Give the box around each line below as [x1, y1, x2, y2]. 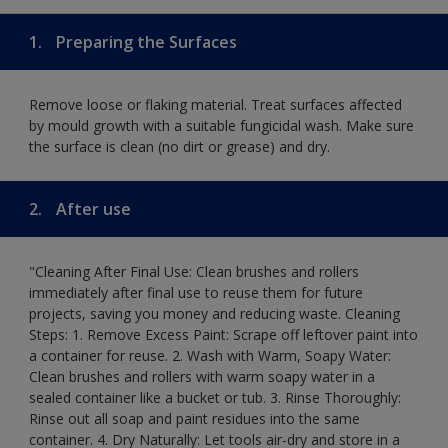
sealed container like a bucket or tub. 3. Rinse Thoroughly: [29, 387, 401, 407]
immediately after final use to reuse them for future [29, 282, 363, 302]
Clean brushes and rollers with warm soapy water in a [29, 366, 375, 386]
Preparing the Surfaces [52, 30, 237, 53]
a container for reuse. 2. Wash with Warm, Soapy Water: [29, 345, 391, 365]
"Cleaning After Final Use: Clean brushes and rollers [29, 261, 359, 281]
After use [52, 197, 131, 220]
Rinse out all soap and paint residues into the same [29, 408, 360, 428]
